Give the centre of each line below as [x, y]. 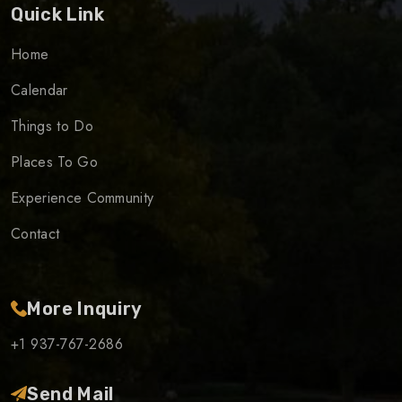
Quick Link [58, 15]
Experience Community [83, 198]
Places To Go [54, 162]
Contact [35, 234]
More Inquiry [85, 309]
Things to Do [52, 127]
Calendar [39, 91]
